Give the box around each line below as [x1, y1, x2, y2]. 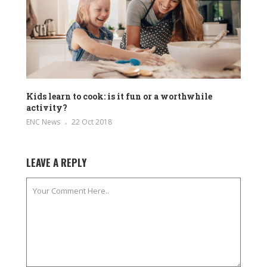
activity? [26, 102, 67, 114]
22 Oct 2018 [72, 117, 112, 128]
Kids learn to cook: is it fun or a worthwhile [26, 91, 212, 103]
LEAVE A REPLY [26, 155, 86, 170]
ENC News [26, 117, 60, 128]
